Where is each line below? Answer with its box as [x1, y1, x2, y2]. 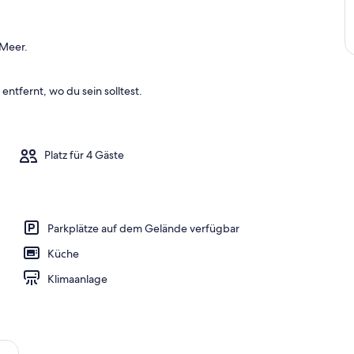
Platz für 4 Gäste [44, 148, 124, 163]
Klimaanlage [47, 271, 107, 286]
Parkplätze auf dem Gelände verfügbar [47, 220, 239, 235]
